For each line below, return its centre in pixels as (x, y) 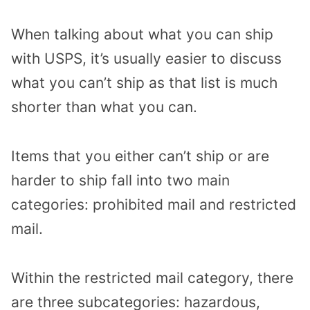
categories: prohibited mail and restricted (154, 204)
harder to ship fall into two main (120, 180)
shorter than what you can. (104, 107)
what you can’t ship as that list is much (144, 83)
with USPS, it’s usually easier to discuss (146, 59)
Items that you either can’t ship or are (140, 156)
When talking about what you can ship (142, 35)
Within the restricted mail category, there (152, 277)
